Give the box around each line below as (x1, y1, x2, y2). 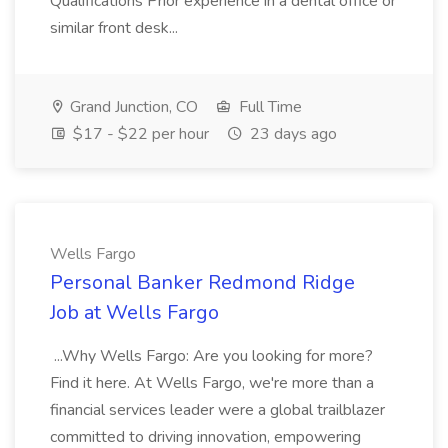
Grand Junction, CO (66, 96, 198, 118)
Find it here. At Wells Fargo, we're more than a (50, 372, 374, 394)
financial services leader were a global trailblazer (50, 399, 385, 421)
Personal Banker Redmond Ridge (50, 269, 355, 296)
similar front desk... (50, 17, 182, 39)
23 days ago (246, 123, 337, 145)
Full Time (235, 96, 302, 118)
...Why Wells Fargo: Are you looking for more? (50, 345, 373, 367)
